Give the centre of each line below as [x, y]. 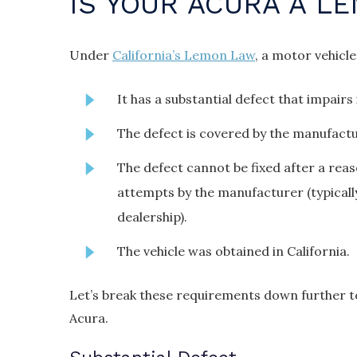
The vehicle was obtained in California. [233, 251]
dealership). [152, 216]
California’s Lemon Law [184, 55]
